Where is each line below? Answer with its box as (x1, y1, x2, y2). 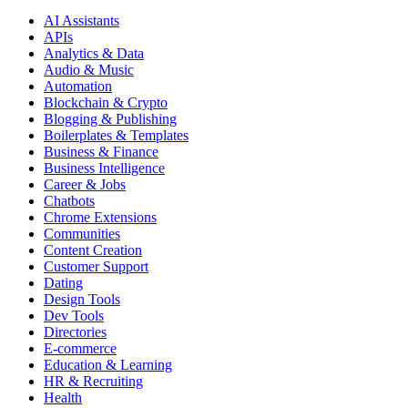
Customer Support (44, 259, 148, 275)
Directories (44, 324, 107, 341)
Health (44, 390, 82, 406)
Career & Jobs (44, 177, 126, 193)
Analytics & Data (44, 46, 144, 62)
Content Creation (44, 242, 142, 259)
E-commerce (44, 341, 117, 357)
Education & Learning (44, 357, 172, 373)
